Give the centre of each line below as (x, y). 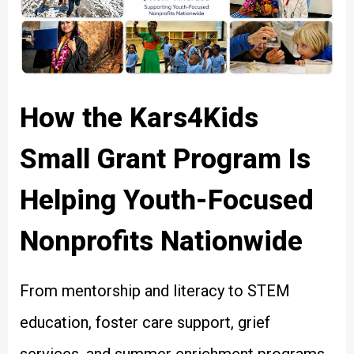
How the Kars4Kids (139, 118)
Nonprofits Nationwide (161, 241)
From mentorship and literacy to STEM (155, 291)
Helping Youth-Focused (167, 200)
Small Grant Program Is (165, 159)
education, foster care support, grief (145, 322)
